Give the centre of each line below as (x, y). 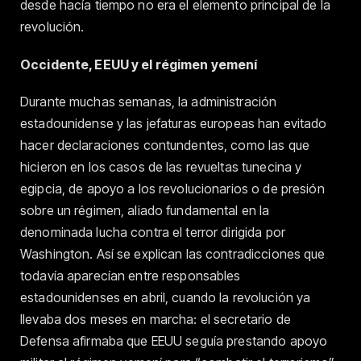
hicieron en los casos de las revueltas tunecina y (161, 166)
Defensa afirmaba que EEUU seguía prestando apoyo (174, 340)
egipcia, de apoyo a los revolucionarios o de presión (172, 188)
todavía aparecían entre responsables (131, 275)
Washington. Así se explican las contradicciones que (173, 253)
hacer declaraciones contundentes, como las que (165, 145)
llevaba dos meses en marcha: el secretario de (156, 319)
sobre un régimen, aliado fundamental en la (145, 210)
